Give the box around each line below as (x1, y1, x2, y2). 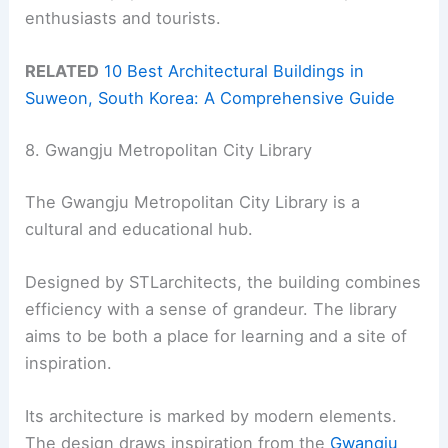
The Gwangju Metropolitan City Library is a (25, 191, 361, 212)
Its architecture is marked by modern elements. (25, 406, 398, 427)
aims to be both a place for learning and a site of (25, 325, 408, 346)
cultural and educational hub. (25, 218, 254, 239)
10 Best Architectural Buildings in (104, 61, 365, 82)
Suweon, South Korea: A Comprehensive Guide (25, 88, 396, 109)
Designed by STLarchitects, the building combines (25, 271, 422, 292)
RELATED (25, 61, 100, 82)
